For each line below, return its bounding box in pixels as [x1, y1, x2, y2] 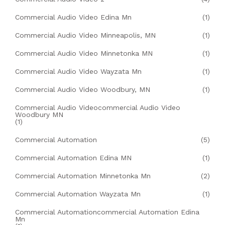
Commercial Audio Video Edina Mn [15, 13, 132, 22]
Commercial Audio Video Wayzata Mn [15, 67, 142, 76]
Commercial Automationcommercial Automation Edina [15, 208, 199, 216]
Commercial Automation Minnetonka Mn [15, 172, 151, 180]
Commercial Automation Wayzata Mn [15, 190, 141, 198]
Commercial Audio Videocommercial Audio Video [15, 103, 180, 112]
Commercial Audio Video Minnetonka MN [15, 49, 153, 58]
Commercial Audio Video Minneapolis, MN [15, 31, 156, 40]
